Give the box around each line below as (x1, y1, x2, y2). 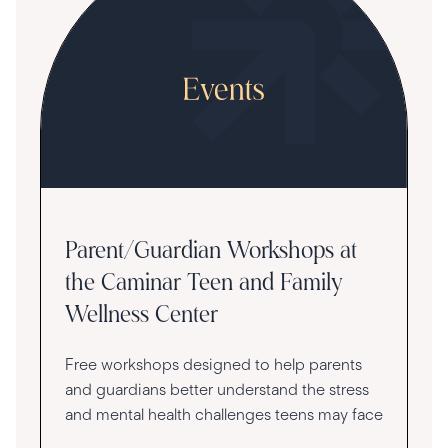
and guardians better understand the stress (65, 379, 369, 399)
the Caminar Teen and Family (65, 271, 343, 296)
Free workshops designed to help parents (65, 354, 362, 374)
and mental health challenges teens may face (65, 404, 383, 424)
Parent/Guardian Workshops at (65, 239, 357, 264)
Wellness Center (65, 303, 218, 328)
